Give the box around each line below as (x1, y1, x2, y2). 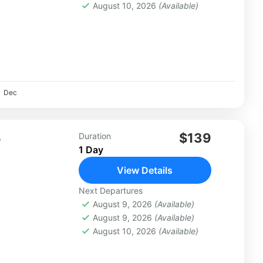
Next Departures (78, 186, 143, 196)
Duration (78, 131, 111, 141)
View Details (117, 164, 173, 177)
